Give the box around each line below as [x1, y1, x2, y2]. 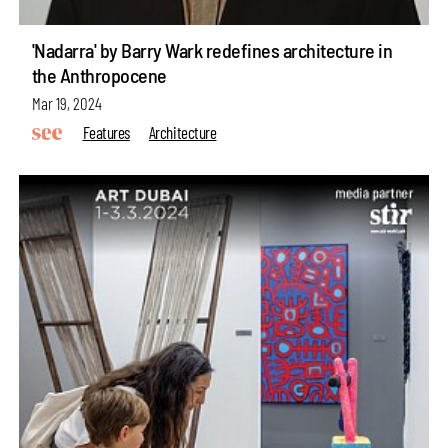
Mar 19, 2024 [31, 93, 102, 114]
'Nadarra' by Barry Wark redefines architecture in [31, 38, 393, 63]
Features [82, 121, 130, 142]
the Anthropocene [31, 63, 167, 88]
